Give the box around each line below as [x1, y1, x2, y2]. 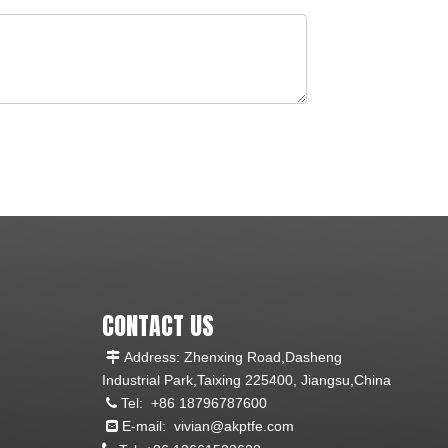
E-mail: [118, 417, 174, 434]
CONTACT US [102, 307, 214, 344]
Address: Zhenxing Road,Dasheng [120, 348, 342, 365]
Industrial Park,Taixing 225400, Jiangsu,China [102, 371, 391, 388]
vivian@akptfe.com [174, 417, 294, 434]
